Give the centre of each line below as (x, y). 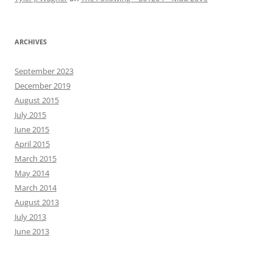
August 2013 (37, 202)
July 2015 (30, 115)
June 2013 (32, 232)
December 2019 (42, 86)
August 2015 (37, 100)
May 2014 (32, 173)
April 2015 (32, 144)
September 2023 (44, 71)
